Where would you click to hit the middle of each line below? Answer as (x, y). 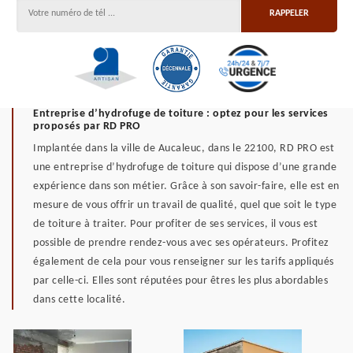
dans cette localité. (79, 300)
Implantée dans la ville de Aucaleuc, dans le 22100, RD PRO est (184, 149)
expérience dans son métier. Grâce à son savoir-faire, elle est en (186, 186)
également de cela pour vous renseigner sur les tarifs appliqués (184, 262)
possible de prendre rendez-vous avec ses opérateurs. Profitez (181, 243)
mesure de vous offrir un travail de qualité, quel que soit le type (185, 205)
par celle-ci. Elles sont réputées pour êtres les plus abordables (180, 281)
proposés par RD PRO (87, 126)
